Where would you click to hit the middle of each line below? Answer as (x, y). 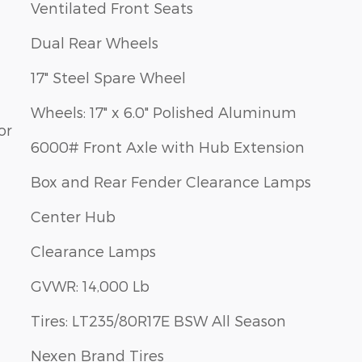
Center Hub (73, 217)
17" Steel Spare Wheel (108, 78)
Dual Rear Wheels (95, 43)
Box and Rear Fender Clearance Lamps (171, 182)
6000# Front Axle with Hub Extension (168, 147)
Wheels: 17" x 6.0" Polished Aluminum (164, 112)
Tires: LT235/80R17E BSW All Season (158, 321)
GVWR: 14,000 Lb (90, 286)
